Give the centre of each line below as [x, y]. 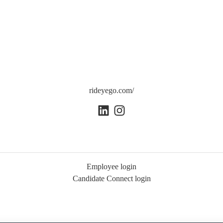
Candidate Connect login [111, 179]
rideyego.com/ [111, 90]
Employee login [111, 167]
